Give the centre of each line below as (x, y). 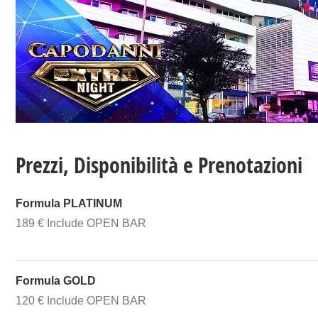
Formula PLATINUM (69, 203)
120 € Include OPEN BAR (81, 300)
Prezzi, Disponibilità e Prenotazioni (159, 165)
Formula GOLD (56, 280)
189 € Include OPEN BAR (81, 223)
